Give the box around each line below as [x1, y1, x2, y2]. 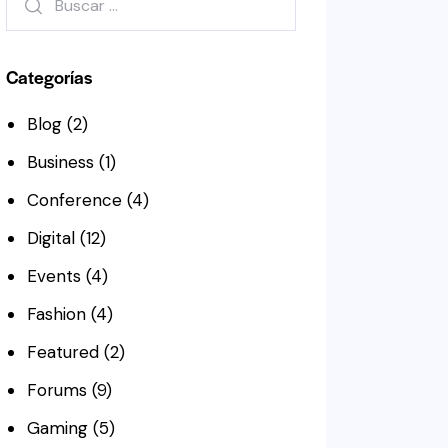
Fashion [26, 303, 86, 326]
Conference [26, 189, 122, 212]
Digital [26, 227, 75, 250]
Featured [26, 341, 99, 364]
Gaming [26, 417, 88, 440]
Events [26, 265, 81, 288]
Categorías [6, 64, 93, 90]
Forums [26, 379, 87, 402]
